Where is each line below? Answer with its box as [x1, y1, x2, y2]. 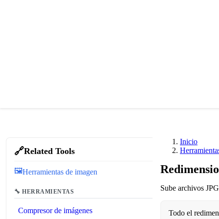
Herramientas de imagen [22, 167, 97, 176]
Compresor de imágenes [18, 206, 92, 215]
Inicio [180, 137, 197, 146]
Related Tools [24, 146, 75, 156]
